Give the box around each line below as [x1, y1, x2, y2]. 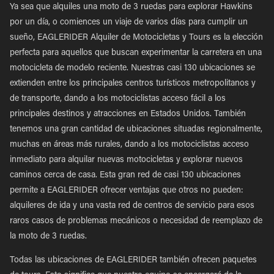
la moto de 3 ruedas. [10, 232, 87, 241]
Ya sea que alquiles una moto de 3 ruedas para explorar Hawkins [10, 3, 253, 12]
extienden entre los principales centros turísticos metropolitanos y [10, 80, 256, 88]
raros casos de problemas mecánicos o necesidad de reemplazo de [10, 217, 262, 226]
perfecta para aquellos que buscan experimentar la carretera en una [10, 49, 262, 57]
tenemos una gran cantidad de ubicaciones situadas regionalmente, [10, 125, 262, 134]
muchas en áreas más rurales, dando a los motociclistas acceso [10, 141, 249, 149]
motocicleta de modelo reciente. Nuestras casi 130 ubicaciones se [10, 64, 255, 73]
